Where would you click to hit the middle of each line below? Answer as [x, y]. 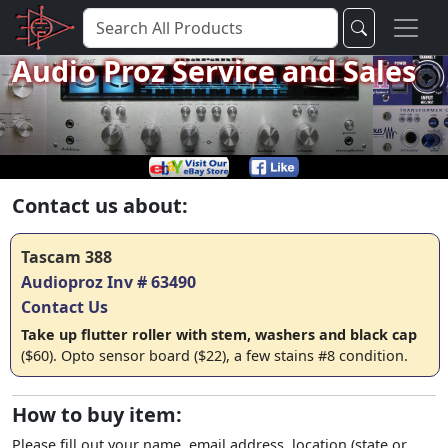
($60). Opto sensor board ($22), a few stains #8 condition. [214, 355]
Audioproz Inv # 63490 [108, 282]
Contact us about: [100, 205]
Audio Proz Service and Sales [214, 70]
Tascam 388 [66, 257]
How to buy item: [97, 414]
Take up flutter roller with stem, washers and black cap [219, 334]
